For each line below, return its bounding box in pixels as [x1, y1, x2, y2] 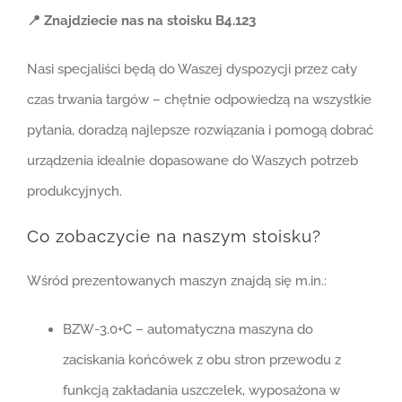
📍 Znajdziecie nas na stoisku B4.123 [26, 12, 256, 29]
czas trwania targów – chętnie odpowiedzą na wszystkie [26, 91, 371, 108]
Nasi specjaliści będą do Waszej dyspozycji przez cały [26, 60, 357, 77]
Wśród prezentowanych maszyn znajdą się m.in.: [26, 272, 327, 289]
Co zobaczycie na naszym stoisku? [26, 225, 321, 247]
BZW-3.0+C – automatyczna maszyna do [62, 320, 313, 337]
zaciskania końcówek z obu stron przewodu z [62, 351, 341, 368]
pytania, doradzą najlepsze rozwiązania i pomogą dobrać [26, 121, 373, 138]
